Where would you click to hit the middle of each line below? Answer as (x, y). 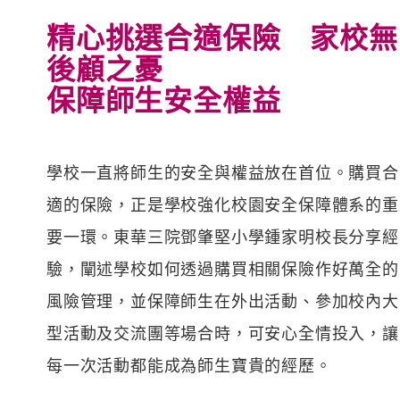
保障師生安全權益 (164, 100)
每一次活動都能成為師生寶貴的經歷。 (189, 365)
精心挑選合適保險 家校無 (222, 37)
